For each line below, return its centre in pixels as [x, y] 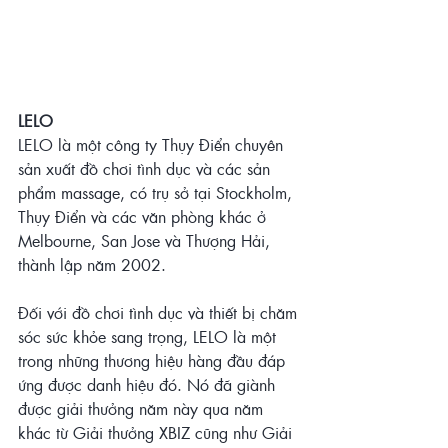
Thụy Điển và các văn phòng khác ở [144, 217]
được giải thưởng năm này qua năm [143, 409]
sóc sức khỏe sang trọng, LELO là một [149, 337]
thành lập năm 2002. [94, 265]
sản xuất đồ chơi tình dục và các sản [146, 169]
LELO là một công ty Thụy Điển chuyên [153, 145]
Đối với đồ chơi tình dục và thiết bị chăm [160, 313]
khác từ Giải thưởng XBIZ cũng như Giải [157, 433]
